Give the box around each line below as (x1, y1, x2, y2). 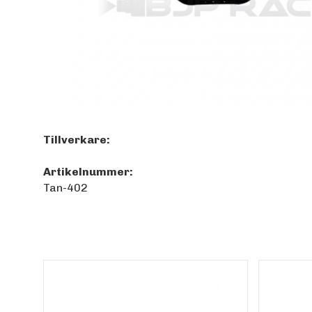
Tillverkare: (43, 133, 110, 146)
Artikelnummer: (43, 165, 133, 178)
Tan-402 (43, 181, 88, 194)
